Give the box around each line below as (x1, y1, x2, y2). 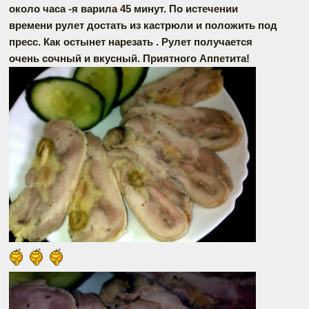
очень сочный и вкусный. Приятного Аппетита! (9, 52, 250, 64)
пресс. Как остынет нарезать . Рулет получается (9, 35, 252, 48)
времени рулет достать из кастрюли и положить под (9, 19, 277, 31)
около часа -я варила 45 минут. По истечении (9, 2, 238, 14)
